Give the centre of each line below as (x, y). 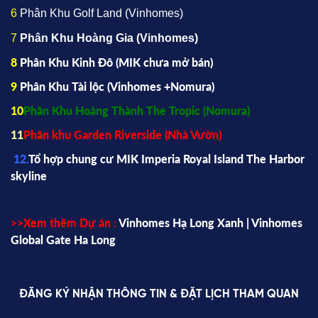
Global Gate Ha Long (63, 240)
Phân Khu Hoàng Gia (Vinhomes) (109, 38)
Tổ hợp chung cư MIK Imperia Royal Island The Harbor (166, 159)
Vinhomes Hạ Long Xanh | (185, 223)
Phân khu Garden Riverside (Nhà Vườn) (122, 135)
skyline (29, 176)
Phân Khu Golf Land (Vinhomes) (102, 13)
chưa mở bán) (178, 62)
